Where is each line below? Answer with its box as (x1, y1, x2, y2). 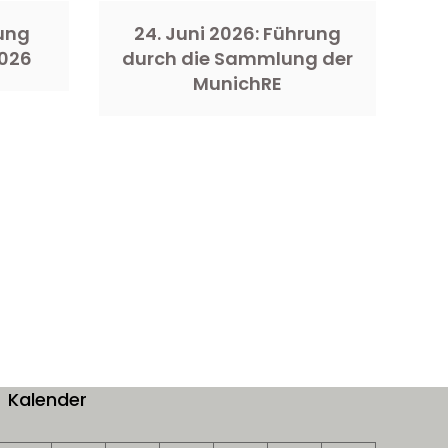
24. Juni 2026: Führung (133, 20, 341, 46)
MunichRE (192, 70, 282, 96)
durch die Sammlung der (121, 45, 353, 71)
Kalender (8, 386, 87, 412)
